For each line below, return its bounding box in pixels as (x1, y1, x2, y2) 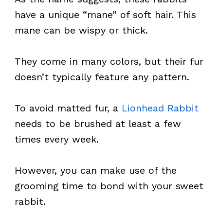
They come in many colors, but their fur (15, 55, 203, 67)
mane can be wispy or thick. (15, 24, 148, 36)
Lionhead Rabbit (122, 102, 199, 114)
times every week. (15, 133, 99, 145)
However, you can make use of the (15, 164, 177, 176)
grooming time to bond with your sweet (15, 180, 203, 192)
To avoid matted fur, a (15, 102, 122, 114)
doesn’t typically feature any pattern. (15, 71, 189, 83)
